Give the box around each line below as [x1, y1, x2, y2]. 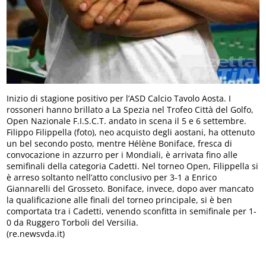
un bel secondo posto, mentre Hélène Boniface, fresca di [7, 137, 233, 149]
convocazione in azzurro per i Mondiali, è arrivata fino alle [7, 148, 238, 160]
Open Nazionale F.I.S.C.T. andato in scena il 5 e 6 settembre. [7, 115, 247, 126]
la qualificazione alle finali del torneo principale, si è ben [7, 194, 233, 205]
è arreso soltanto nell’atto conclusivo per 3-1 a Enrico [7, 171, 217, 183]
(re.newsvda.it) [7, 227, 65, 239]
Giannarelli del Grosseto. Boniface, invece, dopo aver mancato [7, 182, 254, 194]
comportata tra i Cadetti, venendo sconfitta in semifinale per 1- [7, 205, 257, 217]
